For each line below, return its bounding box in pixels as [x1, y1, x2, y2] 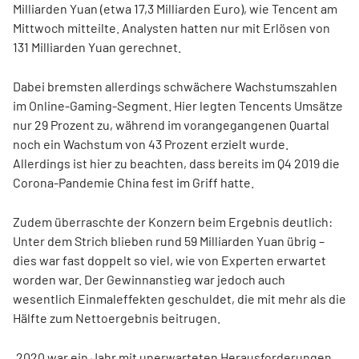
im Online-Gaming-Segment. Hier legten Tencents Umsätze [13, 98, 343, 113]
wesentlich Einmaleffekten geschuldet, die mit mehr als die [13, 291, 346, 306]
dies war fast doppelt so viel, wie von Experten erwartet [13, 252, 326, 268]
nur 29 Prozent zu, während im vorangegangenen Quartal [13, 117, 329, 132]
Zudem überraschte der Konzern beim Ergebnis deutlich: [13, 214, 333, 229]
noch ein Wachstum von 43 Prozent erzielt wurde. [13, 136, 288, 151]
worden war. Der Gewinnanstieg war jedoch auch [13, 272, 285, 287]
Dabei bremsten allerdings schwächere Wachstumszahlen [13, 79, 337, 94]
